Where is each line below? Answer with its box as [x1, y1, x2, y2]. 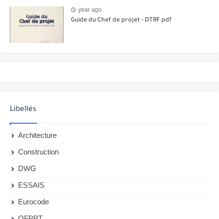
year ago [78, 6, 102, 14]
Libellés [10, 105, 36, 114]
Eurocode [18, 197, 49, 206]
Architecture [18, 131, 57, 139]
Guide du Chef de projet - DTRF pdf [71, 17, 172, 24]
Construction [18, 147, 59, 156]
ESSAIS [18, 180, 45, 189]
